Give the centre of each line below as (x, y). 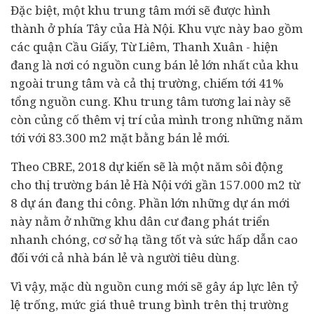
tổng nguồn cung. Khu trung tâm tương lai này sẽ (151, 101)
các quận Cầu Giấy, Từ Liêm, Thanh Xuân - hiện (144, 47)
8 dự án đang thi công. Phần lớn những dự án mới (150, 203)
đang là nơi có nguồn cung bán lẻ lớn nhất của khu (155, 65)
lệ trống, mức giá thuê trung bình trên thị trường (150, 305)
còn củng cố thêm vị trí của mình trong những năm (157, 120)
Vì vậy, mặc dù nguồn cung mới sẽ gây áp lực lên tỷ (155, 286)
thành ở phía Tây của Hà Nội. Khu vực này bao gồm (157, 28)
